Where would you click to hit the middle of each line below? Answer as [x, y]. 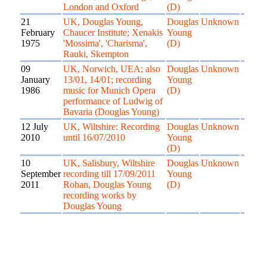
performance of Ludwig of [113, 101]
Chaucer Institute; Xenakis [113, 32]
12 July [35, 127]
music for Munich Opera [109, 90]
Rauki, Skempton [96, 54]
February [38, 32]
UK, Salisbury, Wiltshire [109, 163]
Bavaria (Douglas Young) [111, 112]
